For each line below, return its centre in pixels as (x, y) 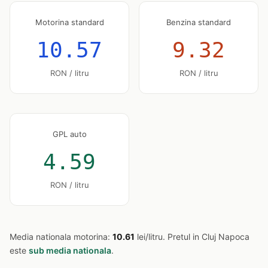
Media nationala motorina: (61, 237)
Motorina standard (69, 22)
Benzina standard (199, 22)
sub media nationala (70, 250)
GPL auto (69, 134)
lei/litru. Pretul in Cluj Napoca (192, 237)
